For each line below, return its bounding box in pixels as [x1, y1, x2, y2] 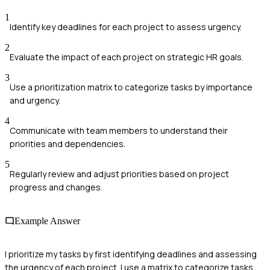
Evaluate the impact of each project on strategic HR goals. [10, 51, 243, 63]
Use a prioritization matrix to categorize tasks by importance [10, 81, 253, 93]
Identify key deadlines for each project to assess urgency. [10, 21, 242, 33]
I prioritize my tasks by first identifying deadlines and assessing [5, 248, 257, 260]
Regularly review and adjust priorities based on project [10, 168, 229, 180]
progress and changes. [10, 181, 102, 193]
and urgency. [10, 95, 60, 107]
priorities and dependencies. [10, 138, 125, 150]
